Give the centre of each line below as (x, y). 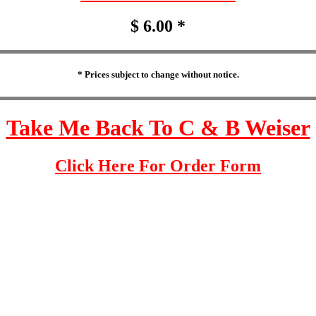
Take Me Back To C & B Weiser (158, 128)
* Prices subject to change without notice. (158, 75)
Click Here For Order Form (158, 165)
